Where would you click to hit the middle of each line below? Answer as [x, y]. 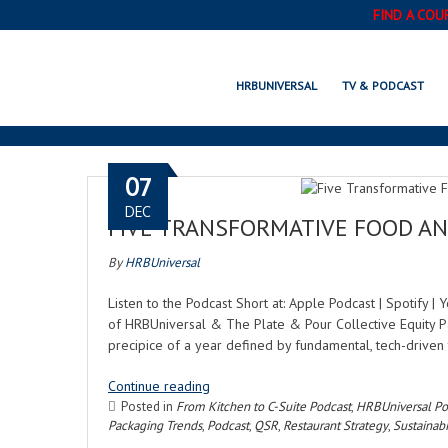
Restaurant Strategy [335, 425]
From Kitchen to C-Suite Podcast [263, 406]
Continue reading [159, 386]
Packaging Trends [155, 425]
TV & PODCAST [382, 85]
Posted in [148, 406]
